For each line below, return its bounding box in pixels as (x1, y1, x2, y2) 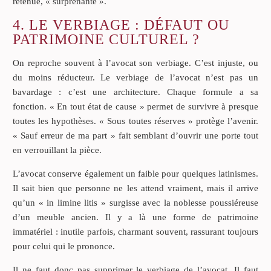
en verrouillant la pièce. (13, 145, 102, 155)
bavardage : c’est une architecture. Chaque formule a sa (13, 87, 258, 97)
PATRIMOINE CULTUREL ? (13, 31, 200, 47)
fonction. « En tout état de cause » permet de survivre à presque (13, 101, 258, 111)
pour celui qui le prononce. (13, 241, 115, 251)
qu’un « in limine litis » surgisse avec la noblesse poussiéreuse (13, 197, 258, 207)
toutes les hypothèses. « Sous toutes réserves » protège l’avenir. (13, 116, 258, 126)
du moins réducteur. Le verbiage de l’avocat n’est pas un (13, 72, 258, 82)
